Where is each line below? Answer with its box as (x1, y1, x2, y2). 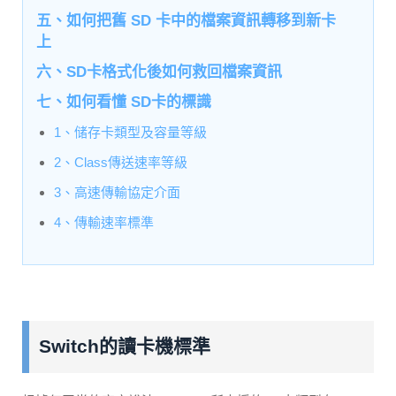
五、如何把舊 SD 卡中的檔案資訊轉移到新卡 (36, 11, 336, 29)
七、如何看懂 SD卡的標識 (36, 93, 211, 110)
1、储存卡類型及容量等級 (54, 124, 207, 140)
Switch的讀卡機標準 (38, 336, 210, 357)
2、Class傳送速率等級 (54, 154, 187, 170)
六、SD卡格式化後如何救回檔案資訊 (36, 63, 282, 80)
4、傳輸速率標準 (54, 214, 154, 230)
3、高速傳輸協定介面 (54, 184, 180, 200)
